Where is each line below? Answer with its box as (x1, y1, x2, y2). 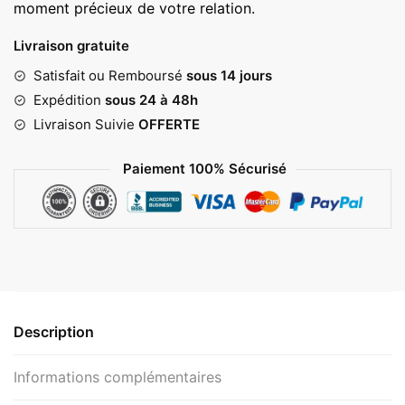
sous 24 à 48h (101, 91, 198, 109)
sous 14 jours (186, 67, 272, 85)
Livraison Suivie (33, 116, 138, 134)
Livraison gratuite (14, 37, 129, 55)
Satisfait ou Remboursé (33, 67, 186, 85)
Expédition (33, 91, 101, 109)
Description (14, 322, 94, 341)
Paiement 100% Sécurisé (118, 160, 287, 178)
